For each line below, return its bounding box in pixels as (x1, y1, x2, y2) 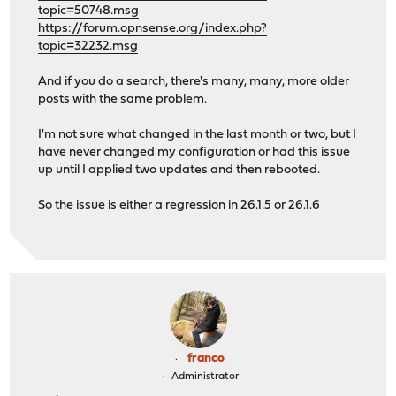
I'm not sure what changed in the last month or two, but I (38, 128, 357, 142)
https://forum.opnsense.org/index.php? (38, 22, 268, 36)
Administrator (171, 370, 239, 382)
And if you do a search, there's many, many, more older (38, 75, 350, 89)
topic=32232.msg (38, 40, 139, 54)
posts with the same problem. (38, 93, 208, 107)
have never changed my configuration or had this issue (38, 146, 351, 160)
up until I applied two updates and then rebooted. (38, 164, 321, 178)
